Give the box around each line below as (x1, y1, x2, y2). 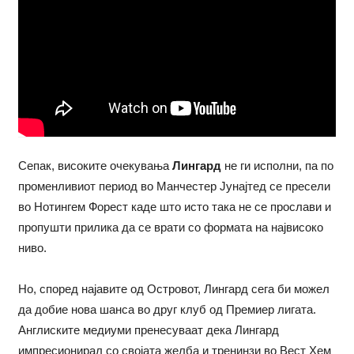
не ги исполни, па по (224, 159, 333, 173)
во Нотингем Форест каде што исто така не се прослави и (17, 200, 331, 214)
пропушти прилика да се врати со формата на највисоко (17, 220, 323, 235)
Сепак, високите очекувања (17, 159, 172, 173)
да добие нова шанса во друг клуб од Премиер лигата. (17, 303, 316, 317)
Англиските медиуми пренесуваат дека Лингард (17, 323, 279, 337)
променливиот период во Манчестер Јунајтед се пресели (17, 179, 330, 194)
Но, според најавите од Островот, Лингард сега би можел (17, 282, 330, 296)
